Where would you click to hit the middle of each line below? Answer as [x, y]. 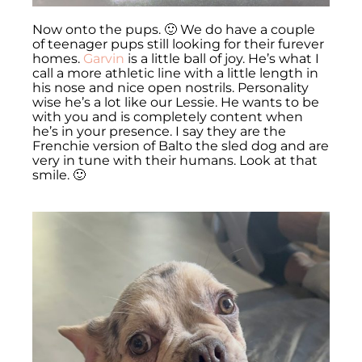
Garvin [105, 59]
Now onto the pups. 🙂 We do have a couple [174, 30]
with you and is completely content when [168, 117]
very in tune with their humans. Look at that [175, 161]
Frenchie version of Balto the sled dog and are [181, 146]
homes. [58, 59]
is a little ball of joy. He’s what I [223, 59]
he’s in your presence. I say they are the [159, 132]
